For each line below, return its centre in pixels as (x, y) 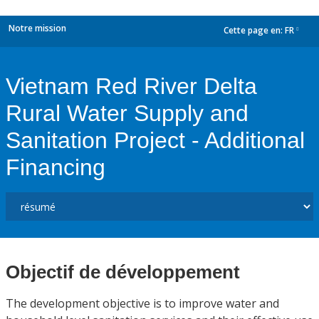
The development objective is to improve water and (142, 303)
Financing (56, 167)
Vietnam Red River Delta (131, 86)
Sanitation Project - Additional (155, 140)
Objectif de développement (123, 272)
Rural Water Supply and (127, 113)
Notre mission (37, 28)
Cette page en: (254, 31)
